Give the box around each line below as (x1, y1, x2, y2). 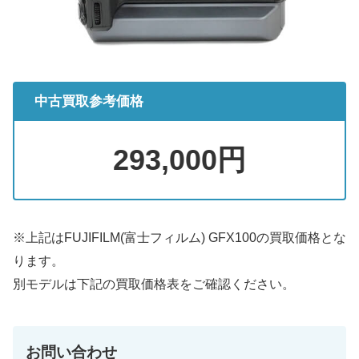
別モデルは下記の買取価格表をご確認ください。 (13, 277, 295, 292)
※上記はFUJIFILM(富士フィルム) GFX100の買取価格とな (13, 231, 346, 245)
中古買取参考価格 (34, 94, 144, 110)
